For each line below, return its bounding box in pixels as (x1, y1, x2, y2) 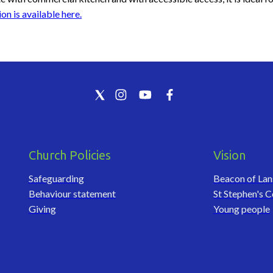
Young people (213, 202, 271, 214)
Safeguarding (28, 172, 84, 184)
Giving (28, 202, 56, 214)
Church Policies (28, 147, 111, 162)
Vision (213, 147, 246, 162)
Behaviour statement (28, 187, 116, 199)
